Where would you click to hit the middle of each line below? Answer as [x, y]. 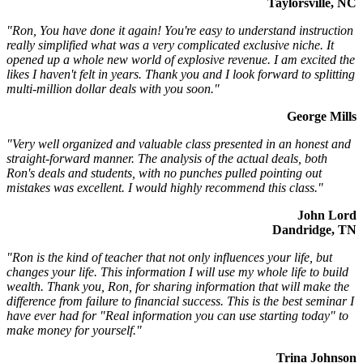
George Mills [322, 117]
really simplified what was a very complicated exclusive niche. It [170, 45]
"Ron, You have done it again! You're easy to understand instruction [180, 31]
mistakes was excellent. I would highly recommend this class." [165, 188]
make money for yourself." [74, 331]
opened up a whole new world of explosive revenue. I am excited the [181, 60]
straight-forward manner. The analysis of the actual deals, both [167, 159]
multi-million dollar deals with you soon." [113, 89]
